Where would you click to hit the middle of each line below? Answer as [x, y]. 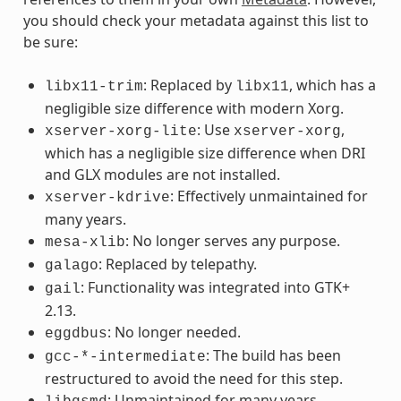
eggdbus [76, 333]
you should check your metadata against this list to [196, 20]
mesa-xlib [85, 242]
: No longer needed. [174, 332]
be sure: [50, 42]
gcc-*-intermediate [125, 357]
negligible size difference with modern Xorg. [194, 108]
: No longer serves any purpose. [232, 240]
